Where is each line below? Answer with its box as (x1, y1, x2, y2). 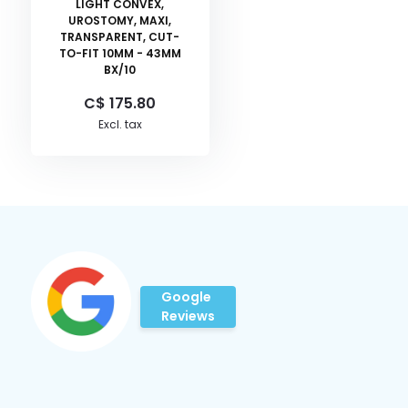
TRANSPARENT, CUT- (60, 28, 180, 45)
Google (160, 287, 211, 306)
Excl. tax (97, 116, 142, 132)
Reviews (160, 306, 215, 325)
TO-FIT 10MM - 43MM (58, 45, 181, 61)
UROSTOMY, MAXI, (68, 12, 172, 28)
